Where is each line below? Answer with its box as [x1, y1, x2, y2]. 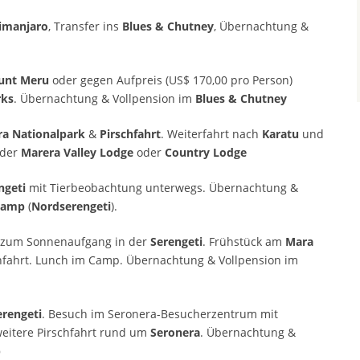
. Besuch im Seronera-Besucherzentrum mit [42, 306, 278, 322]
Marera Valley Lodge [21, 145, 137, 161]
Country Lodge [162, 145, 247, 161]
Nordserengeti [31, 198, 111, 215]
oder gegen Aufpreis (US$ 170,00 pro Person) [52, 72, 292, 88]
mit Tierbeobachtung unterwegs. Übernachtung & [26, 180, 298, 196]
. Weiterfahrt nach [161, 126, 262, 142]
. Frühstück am [202, 234, 285, 250]
